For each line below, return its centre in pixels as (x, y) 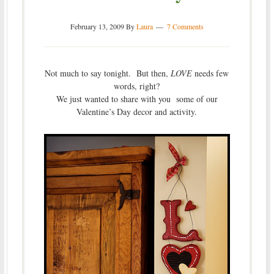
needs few (212, 73)
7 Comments (185, 27)
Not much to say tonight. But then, (108, 73)
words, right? (137, 86)
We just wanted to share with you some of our (137, 99)
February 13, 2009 (97, 27)
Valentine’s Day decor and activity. (137, 112)
